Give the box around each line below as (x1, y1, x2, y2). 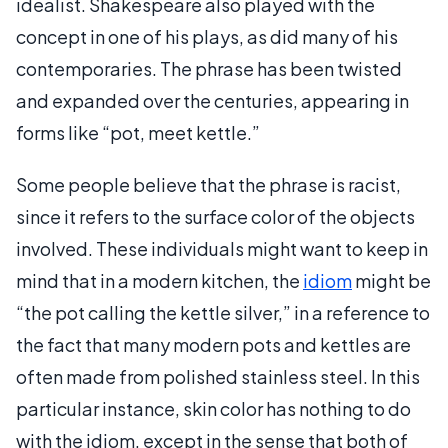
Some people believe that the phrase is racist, (16, 173, 401, 196)
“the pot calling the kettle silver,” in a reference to (16, 301, 430, 324)
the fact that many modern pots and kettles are (16, 333, 411, 356)
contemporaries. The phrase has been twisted (16, 57, 402, 80)
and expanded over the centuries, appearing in (16, 89, 409, 112)
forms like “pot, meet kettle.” (16, 121, 260, 144)
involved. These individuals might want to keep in (16, 237, 428, 260)
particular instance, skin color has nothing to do (16, 397, 411, 420)
